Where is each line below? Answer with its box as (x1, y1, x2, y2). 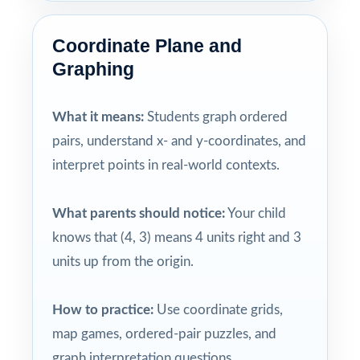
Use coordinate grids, (153, 302, 283, 317)
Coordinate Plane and (52, 35, 242, 56)
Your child (225, 206, 286, 220)
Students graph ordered (144, 109, 288, 124)
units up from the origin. (52, 254, 194, 268)
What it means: (52, 109, 144, 124)
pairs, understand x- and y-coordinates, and (52, 133, 306, 148)
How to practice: (52, 302, 153, 317)
